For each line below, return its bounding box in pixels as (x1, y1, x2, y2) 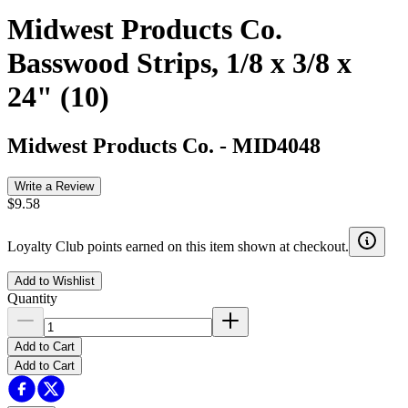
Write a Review (15, 178, 94, 193)
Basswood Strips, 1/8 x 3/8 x (7, 46, 352, 80)
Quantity (7, 290, 57, 306)
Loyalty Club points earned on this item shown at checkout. (7, 238, 349, 254)
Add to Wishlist (15, 273, 95, 288)
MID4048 (232, 133, 321, 158)
